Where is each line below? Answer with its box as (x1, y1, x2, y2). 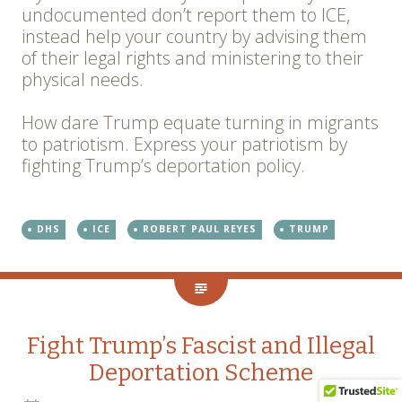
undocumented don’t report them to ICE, (22, 3, 350, 28)
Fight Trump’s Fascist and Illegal (27, 332, 375, 361)
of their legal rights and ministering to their (22, 46, 363, 71)
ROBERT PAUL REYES (143, 223, 257, 236)
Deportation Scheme (89, 359, 313, 388)
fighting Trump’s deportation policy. (22, 153, 305, 179)
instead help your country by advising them (22, 24, 367, 49)
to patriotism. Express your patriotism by (22, 132, 347, 157)
